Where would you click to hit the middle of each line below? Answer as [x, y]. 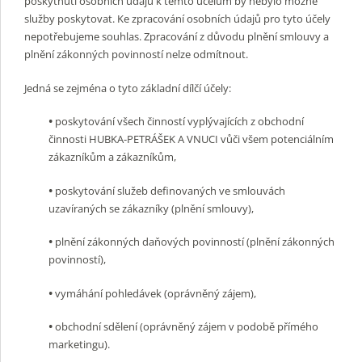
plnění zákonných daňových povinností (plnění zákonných [195, 242]
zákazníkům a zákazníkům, [112, 157]
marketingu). [79, 345]
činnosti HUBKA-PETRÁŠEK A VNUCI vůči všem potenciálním [191, 139]
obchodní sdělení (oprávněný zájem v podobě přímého [187, 327]
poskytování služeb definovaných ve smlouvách [170, 190]
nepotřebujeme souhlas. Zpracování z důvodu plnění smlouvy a [177, 37]
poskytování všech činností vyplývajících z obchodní [179, 122]
